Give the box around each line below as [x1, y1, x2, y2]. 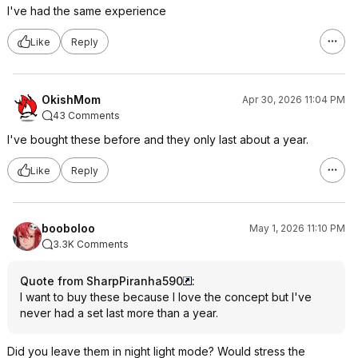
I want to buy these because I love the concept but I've [20, 290, 312, 304]
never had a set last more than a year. [20, 306, 218, 320]
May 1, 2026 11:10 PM [249, 222, 345, 234]
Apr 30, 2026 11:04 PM [242, 93, 345, 105]
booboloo [42, 221, 95, 235]
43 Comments [53, 109, 120, 121]
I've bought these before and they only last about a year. [7, 133, 308, 146]
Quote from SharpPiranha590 [20, 274, 183, 288]
